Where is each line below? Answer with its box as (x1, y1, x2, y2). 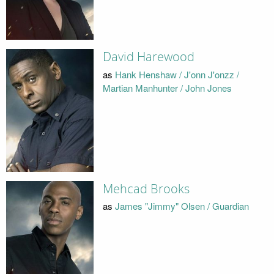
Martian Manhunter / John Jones (102, 81, 232, 94)
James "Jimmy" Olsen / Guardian (114, 199, 249, 213)
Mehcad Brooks (102, 181, 190, 196)
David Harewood (102, 50, 194, 65)
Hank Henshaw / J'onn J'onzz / (114, 67, 239, 81)
